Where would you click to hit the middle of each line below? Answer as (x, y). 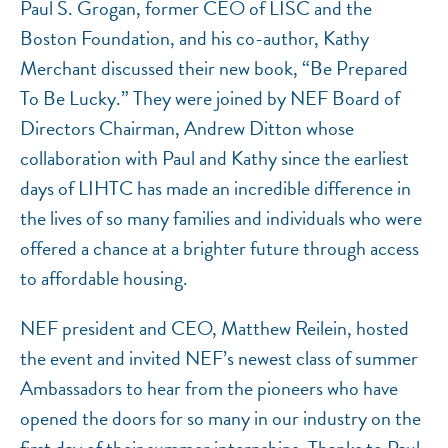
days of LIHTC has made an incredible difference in (215, 188)
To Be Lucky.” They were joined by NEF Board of (210, 98)
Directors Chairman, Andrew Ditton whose (187, 128)
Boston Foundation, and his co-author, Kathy (194, 38)
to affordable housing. (104, 278)
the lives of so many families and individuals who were (221, 218)
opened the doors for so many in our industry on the (220, 418)
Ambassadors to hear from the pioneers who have (209, 388)
